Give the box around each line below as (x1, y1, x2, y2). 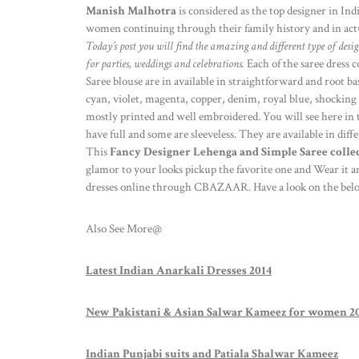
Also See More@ (86, 220, 162, 236)
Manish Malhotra (86, 2, 176, 18)
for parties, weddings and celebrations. (86, 55, 244, 71)
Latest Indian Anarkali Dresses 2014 (86, 262, 272, 278)
